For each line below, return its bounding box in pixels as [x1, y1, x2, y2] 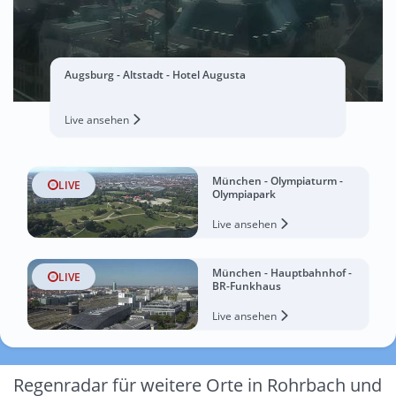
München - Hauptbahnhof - [212, 265, 352, 280]
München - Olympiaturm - [212, 173, 343, 188]
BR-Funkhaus [212, 278, 281, 293]
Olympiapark [212, 187, 276, 202]
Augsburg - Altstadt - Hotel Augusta [64, 67, 246, 82]
